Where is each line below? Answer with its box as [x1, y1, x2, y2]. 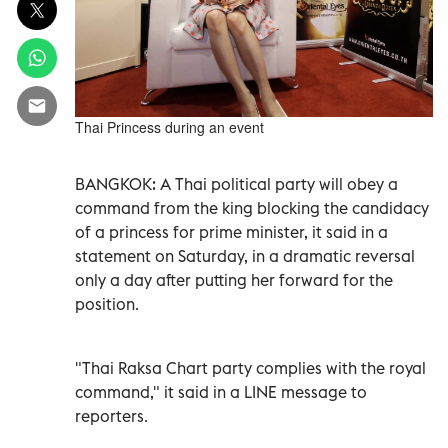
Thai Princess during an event [75, 116, 264, 137]
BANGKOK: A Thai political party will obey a [75, 173, 398, 194]
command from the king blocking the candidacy [75, 197, 429, 218]
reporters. [75, 405, 148, 426]
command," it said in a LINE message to [75, 381, 367, 402]
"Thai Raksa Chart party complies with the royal [75, 357, 426, 378]
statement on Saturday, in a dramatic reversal [75, 245, 415, 266]
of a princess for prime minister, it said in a [75, 221, 388, 242]
